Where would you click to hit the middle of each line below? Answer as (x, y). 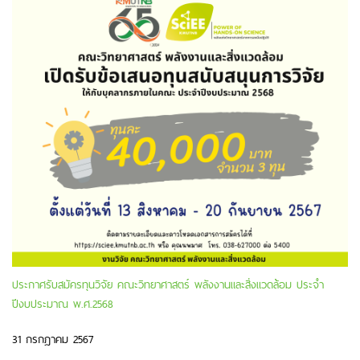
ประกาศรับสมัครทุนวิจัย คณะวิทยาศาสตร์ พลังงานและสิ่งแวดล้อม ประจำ (168, 284)
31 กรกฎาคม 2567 (53, 339)
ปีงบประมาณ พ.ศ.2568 (63, 303)
